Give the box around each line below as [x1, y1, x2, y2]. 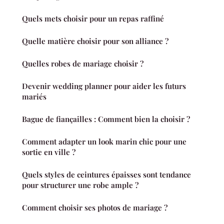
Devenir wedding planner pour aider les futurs [22, 81, 186, 91]
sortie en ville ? [22, 147, 75, 157]
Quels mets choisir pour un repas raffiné [22, 13, 164, 24]
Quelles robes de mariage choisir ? [22, 58, 143, 69]
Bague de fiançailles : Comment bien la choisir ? [22, 114, 190, 124]
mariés [22, 91, 46, 102]
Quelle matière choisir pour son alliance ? [22, 36, 168, 46]
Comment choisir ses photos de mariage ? [22, 202, 167, 213]
